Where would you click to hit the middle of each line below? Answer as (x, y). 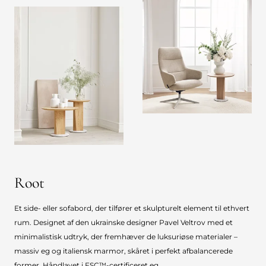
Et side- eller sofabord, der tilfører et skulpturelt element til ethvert (132, 208)
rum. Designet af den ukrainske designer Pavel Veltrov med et (123, 223)
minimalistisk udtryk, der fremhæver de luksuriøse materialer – (126, 237)
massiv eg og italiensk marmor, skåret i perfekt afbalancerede (123, 251)
